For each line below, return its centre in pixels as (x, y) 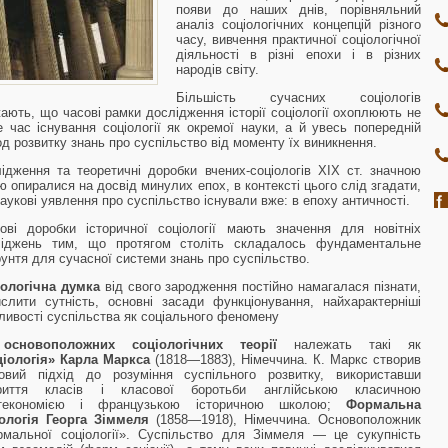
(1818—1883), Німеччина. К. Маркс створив (288, 359)
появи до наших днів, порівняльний (298, 9)
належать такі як (349, 344)
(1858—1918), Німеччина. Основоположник (285, 419)
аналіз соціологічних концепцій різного (298, 24)
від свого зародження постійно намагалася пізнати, (260, 286)
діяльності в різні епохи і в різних (298, 54)
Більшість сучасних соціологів (298, 97)
